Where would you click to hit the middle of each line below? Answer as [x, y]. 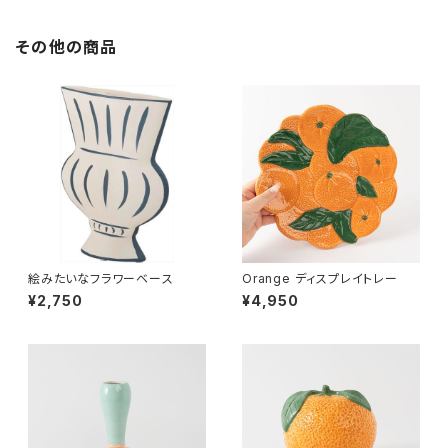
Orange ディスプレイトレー [320, 278]
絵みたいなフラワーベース [101, 278]
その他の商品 [67, 47]
